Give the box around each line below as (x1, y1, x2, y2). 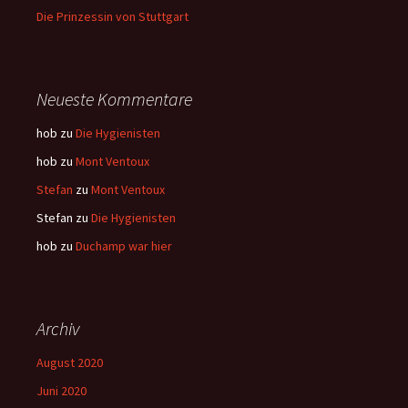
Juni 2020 (36, 382, 87, 399)
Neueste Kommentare (36, 87, 192, 110)
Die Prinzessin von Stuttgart (36, 8, 189, 25)
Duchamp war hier (76, 238, 172, 254)
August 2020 (36, 354, 103, 371)
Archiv (36, 317, 79, 340)
